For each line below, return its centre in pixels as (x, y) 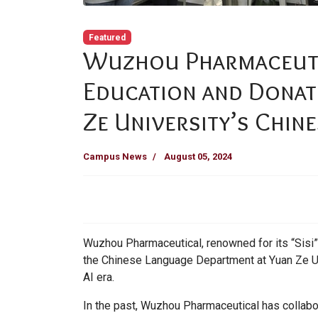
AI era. (99, 277)
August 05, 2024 (198, 156)
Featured (107, 37)
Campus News (115, 156)
